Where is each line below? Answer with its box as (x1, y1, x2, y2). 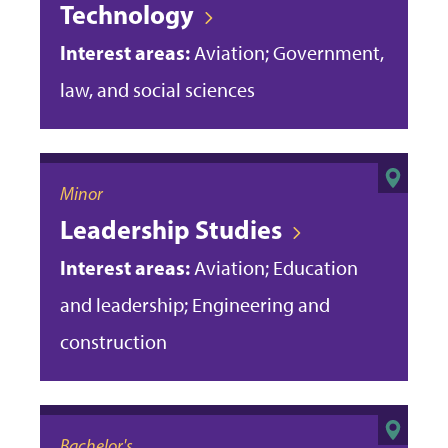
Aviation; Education (190, 255, 358, 280)
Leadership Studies (60, 212, 282, 246)
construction (60, 329, 167, 354)
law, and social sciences (60, 77, 255, 102)
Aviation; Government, (190, 40, 384, 65)
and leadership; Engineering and (60, 292, 330, 317)
